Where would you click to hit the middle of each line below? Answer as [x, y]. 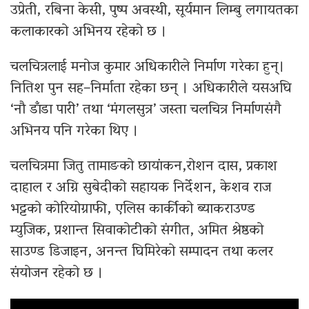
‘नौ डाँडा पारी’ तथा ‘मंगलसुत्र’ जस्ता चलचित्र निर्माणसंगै [146, 111]
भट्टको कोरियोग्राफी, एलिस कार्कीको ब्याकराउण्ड [133, 210]
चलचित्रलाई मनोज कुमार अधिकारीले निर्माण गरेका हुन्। [148, 68]
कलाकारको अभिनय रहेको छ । [89, 33]
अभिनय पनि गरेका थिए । [74, 132]
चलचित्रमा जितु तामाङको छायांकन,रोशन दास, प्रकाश [144, 167]
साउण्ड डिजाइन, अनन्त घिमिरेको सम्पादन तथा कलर [142, 253]
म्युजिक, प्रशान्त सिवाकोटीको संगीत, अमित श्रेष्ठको [137, 231]
